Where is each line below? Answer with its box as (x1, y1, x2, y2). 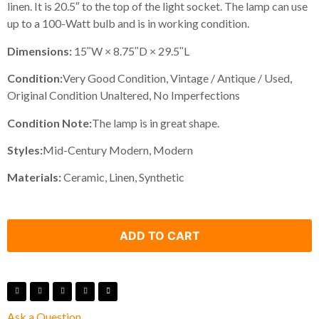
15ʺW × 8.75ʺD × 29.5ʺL (72, 43, 189, 58)
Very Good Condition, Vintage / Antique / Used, (63, 71, 292, 85)
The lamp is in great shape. (92, 115, 219, 130)
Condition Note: (7, 115, 92, 130)
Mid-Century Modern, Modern (43, 142, 193, 157)
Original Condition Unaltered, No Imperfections (7, 88, 240, 103)
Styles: (7, 142, 43, 157)
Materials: (7, 170, 63, 184)
